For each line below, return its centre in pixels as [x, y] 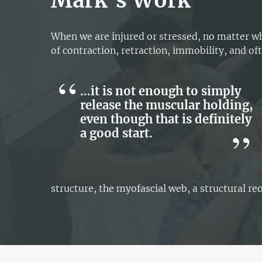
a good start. [117, 133]
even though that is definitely [166, 119]
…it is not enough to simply [161, 91]
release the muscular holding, [167, 105]
